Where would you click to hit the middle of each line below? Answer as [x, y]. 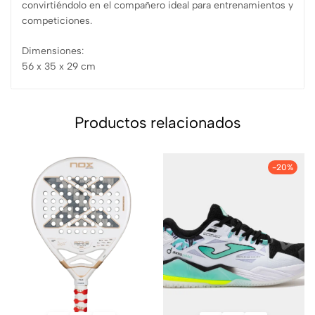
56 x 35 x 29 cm [59, 66]
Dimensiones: [53, 51]
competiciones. [57, 20]
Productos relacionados [157, 122]
